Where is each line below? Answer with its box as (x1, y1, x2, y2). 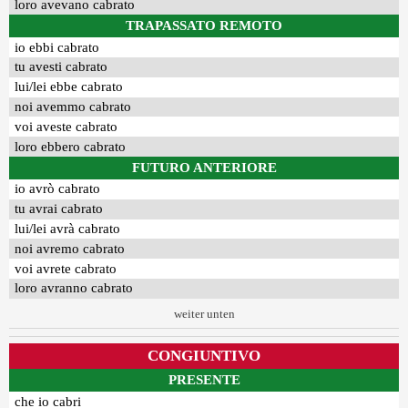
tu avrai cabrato (15, 201, 104, 217)
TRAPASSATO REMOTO (126, 18, 282, 34)
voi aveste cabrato (15, 118, 118, 134)
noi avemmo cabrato (15, 99, 132, 115)
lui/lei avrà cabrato (15, 220, 121, 236)
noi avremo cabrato (15, 240, 126, 256)
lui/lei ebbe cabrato (15, 79, 124, 95)
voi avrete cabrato (15, 260, 117, 276)
